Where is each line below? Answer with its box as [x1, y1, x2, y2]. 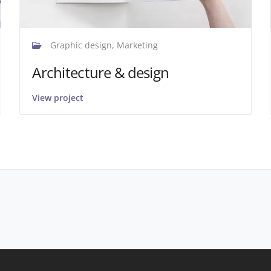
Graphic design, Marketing [48, 39, 158, 51]
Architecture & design [32, 62, 169, 82]
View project [32, 91, 84, 103]
